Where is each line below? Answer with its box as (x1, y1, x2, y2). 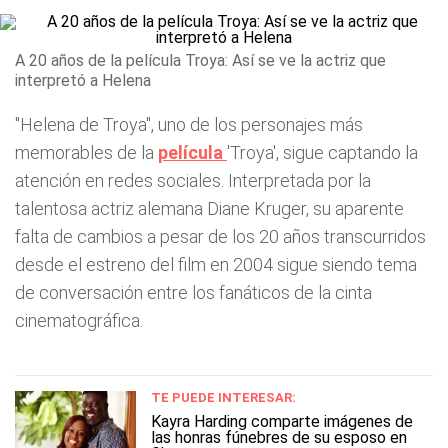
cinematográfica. (15, 310, 143, 331)
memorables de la (15, 142, 158, 163)
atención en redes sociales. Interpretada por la (15, 170, 371, 191)
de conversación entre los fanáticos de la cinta (15, 282, 372, 303)
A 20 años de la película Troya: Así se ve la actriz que (15, 51, 386, 70)
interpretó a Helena (15, 71, 151, 90)
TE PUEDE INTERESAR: (151, 390, 296, 405)
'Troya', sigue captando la (227, 142, 418, 163)
